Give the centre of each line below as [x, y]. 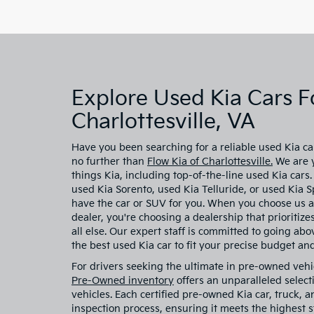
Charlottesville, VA [163, 122]
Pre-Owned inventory [123, 281]
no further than [109, 162]
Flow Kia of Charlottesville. [210, 162]
